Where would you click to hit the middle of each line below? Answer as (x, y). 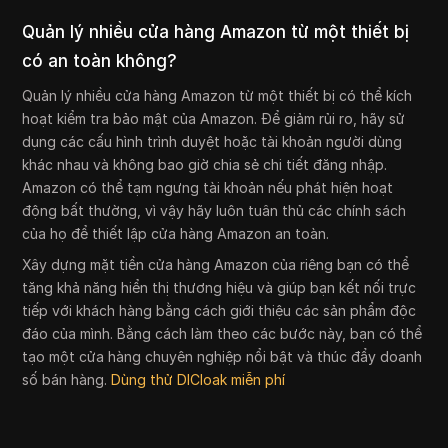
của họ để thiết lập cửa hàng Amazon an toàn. (176, 233)
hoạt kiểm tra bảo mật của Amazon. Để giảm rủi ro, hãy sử (214, 118)
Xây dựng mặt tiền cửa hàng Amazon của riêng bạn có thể (216, 264)
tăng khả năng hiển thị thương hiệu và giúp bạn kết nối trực (219, 287)
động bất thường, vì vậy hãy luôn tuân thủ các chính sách (214, 210)
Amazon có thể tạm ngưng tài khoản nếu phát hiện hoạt (208, 187)
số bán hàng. (67, 379)
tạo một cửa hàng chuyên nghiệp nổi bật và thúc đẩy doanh (222, 356)
